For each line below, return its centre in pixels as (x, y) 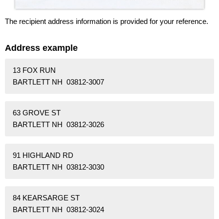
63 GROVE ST (37, 113)
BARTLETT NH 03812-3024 (58, 210)
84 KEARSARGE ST (46, 198)
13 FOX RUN (34, 70)
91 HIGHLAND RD (43, 155)
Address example (41, 48)
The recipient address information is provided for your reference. (107, 21)
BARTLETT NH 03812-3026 (58, 125)
